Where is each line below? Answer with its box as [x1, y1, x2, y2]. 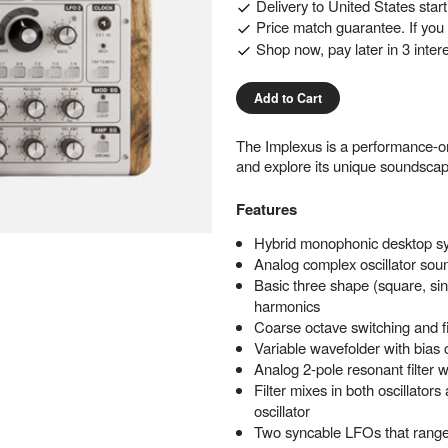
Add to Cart [253, 89, 322, 108]
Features [235, 197, 297, 220]
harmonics [253, 295, 320, 316]
